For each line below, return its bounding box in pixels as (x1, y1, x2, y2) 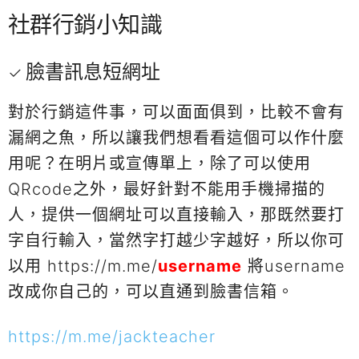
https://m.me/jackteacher (8, 326, 216, 346)
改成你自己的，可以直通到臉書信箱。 (8, 281, 294, 301)
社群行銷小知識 (8, 10, 163, 38)
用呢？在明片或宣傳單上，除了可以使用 (8, 153, 311, 173)
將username (242, 256, 345, 276)
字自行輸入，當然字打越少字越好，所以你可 (8, 230, 345, 250)
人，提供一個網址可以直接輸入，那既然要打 (8, 204, 345, 224)
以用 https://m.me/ (8, 256, 158, 276)
